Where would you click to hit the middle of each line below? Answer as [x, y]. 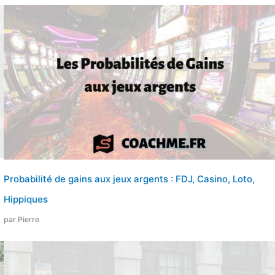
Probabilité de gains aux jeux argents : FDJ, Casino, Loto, [129, 179]
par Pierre [21, 220]
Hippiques [25, 199]
